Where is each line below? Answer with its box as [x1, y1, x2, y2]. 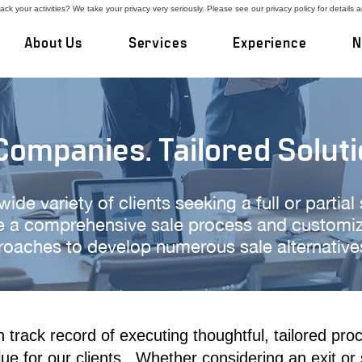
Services [128, 36, 187, 50]
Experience [233, 36, 307, 50]
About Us [24, 36, 83, 50]
